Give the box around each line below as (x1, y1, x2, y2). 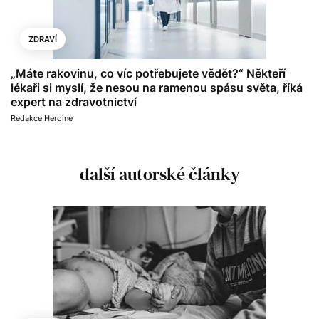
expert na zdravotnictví (11, 95, 137, 109)
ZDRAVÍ (28, 34, 57, 44)
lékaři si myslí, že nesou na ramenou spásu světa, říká (11, 80, 303, 95)
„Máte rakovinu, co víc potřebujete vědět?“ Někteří (11, 66, 286, 80)
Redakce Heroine (11, 113, 73, 123)
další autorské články (79, 162, 240, 186)
